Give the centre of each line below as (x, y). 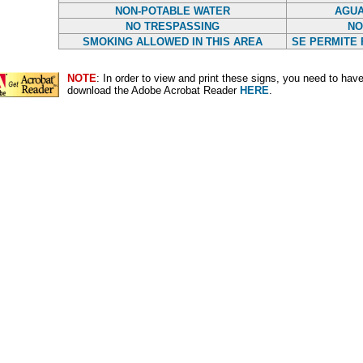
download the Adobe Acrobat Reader (154, 90)
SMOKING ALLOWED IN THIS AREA (172, 42)
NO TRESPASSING (172, 26)
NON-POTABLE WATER (172, 11)
